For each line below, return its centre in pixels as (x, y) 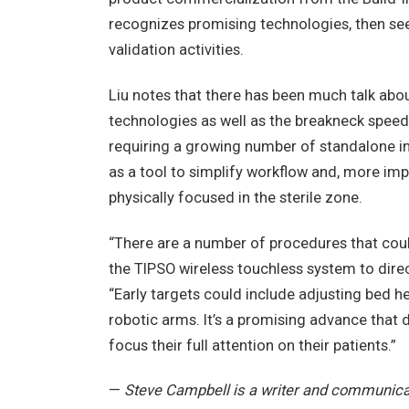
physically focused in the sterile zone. (235, 197)
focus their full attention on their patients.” (252, 345)
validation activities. (176, 50)
